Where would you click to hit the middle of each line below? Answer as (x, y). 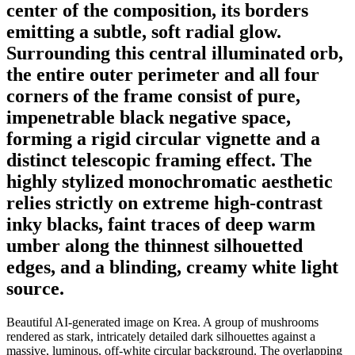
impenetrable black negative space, (149, 117)
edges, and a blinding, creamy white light (172, 267)
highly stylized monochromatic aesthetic (170, 181)
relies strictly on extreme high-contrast (164, 202)
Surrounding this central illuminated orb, (175, 53)
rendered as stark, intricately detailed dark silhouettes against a (161, 336)
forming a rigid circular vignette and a (163, 138)
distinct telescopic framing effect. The (159, 160)
